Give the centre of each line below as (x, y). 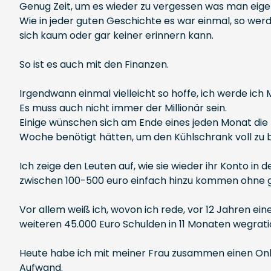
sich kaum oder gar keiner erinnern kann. (116, 35)
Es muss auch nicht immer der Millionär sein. (123, 108)
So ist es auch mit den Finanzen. (94, 64)
